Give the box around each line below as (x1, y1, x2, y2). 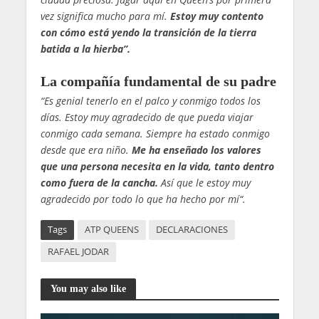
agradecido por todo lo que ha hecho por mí (40, 192, 239, 206)
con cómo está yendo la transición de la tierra (40, 26, 256, 40)
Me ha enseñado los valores (131, 142, 261, 157)
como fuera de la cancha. (40, 175, 158, 189)
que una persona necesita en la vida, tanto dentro (40, 159, 274, 173)
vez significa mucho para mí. (40, 9, 170, 23)
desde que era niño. (40, 142, 132, 157)
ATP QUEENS (84, 223, 139, 236)
